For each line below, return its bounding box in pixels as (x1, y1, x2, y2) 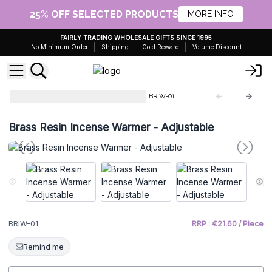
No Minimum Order (30, 43, 88, 50)
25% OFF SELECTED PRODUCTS (29, 8, 178, 20)
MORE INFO (187, 9, 234, 19)
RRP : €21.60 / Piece (192, 219, 263, 229)
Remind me (22, 242, 64, 251)
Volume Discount (192, 43, 242, 50)
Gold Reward (141, 43, 179, 50)
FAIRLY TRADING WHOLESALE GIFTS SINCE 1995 (60, 34, 212, 41)
